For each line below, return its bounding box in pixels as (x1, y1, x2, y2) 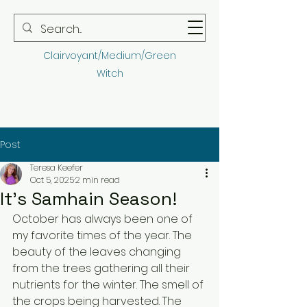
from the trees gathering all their (12, 260, 193, 276)
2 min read (75, 174, 120, 186)
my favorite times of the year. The (12, 228, 195, 243)
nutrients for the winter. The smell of (12, 277, 206, 293)
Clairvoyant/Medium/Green (43, 49, 176, 62)
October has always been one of (12, 211, 195, 227)
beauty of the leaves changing (12, 244, 184, 260)
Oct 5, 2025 (30, 174, 74, 186)
